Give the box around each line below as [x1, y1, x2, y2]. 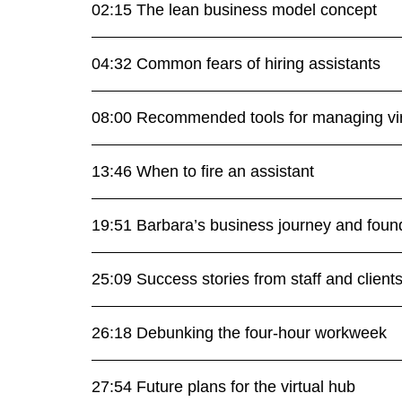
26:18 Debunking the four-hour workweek [92, 324, 387, 343]
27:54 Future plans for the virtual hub [92, 378, 355, 397]
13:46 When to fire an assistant [92, 162, 314, 181]
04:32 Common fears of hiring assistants [92, 55, 380, 74]
